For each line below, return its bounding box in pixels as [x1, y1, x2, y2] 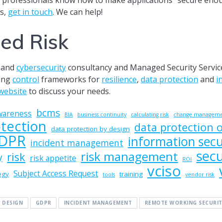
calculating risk [131, 111, 169, 118]
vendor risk [185, 170, 215, 178]
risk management [81, 148, 178, 165]
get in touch [8, 6, 53, 17]
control [12, 73, 40, 85]
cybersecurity [16, 61, 66, 73]
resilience [102, 73, 137, 85]
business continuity [77, 111, 127, 118]
